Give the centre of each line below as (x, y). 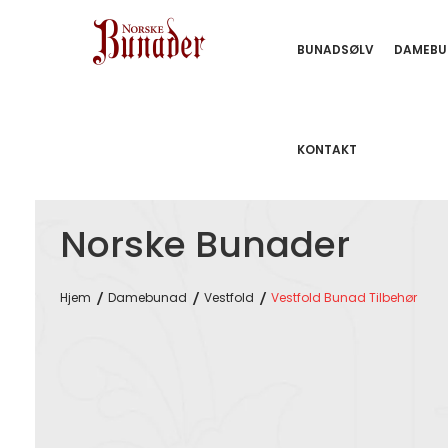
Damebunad (147, 297)
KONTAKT (327, 149)
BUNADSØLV (335, 49)
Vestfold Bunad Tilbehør (344, 297)
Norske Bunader (205, 244)
